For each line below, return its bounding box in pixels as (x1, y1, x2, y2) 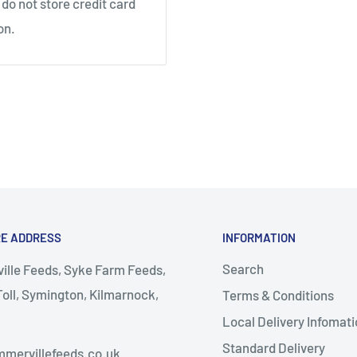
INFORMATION (222, 229, 296, 245)
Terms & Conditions (222, 287, 334, 304)
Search (222, 261, 264, 277)
